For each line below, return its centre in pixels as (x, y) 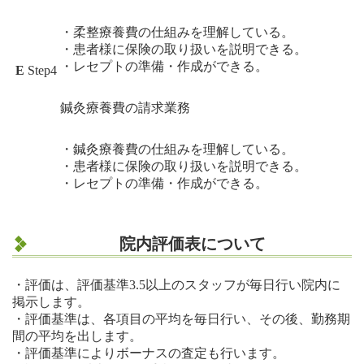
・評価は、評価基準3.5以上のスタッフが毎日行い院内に (176, 284)
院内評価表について (193, 244)
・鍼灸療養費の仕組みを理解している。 (177, 149)
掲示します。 (51, 301)
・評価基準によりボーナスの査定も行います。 (149, 353)
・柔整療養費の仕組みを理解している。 (177, 32)
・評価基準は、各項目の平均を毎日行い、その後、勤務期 (181, 318)
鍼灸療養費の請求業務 (125, 108)
